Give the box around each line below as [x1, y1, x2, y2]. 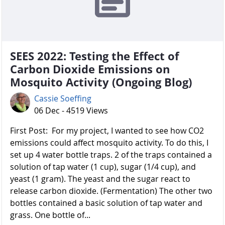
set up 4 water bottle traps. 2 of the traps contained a [10, 149, 212, 161]
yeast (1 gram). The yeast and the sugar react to [10, 173, 190, 185]
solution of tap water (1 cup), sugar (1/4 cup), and [10, 161, 196, 173]
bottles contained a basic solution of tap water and [10, 197, 202, 209]
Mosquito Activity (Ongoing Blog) [10, 74, 192, 90]
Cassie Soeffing [34, 93, 91, 104]
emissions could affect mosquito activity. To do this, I [10, 137, 208, 149]
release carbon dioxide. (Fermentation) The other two [10, 185, 212, 197]
